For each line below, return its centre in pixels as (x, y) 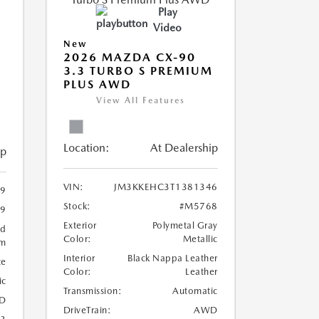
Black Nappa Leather (173, 258)
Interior (79, 258)
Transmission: (92, 291)
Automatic (195, 291)
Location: (86, 148)
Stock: (77, 206)
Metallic (200, 239)
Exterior (80, 225)
